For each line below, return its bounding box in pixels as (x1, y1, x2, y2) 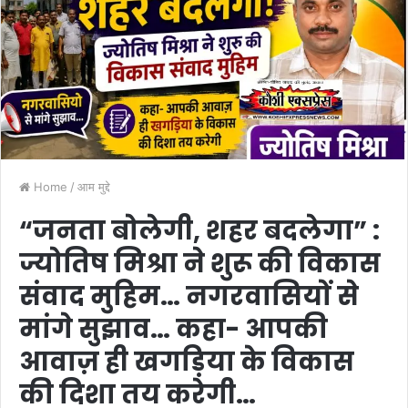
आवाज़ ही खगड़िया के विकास (19, 343, 354, 380)
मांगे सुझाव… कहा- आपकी (19, 311, 328, 347)
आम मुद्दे (77, 178, 110, 194)
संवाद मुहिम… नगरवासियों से (19, 278, 359, 314)
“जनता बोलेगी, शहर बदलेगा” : (19, 212, 380, 249)
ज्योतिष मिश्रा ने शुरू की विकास (19, 245, 381, 281)
